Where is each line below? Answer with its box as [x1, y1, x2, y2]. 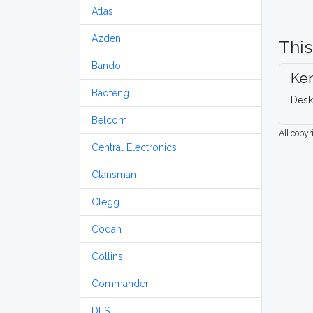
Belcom [92, 115, 127, 126]
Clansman [92, 169, 136, 180]
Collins [92, 251, 123, 262]
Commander [92, 278, 149, 289]
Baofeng [92, 87, 129, 99]
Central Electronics [92, 142, 177, 153]
